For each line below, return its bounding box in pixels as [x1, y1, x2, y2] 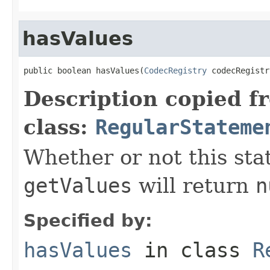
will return [132, 173, 256, 198]
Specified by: [24, 210, 152, 231]
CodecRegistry [144, 65, 207, 75]
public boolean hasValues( [24, 65, 144, 75]
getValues [24, 173, 132, 198]
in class [132, 237, 253, 262]
